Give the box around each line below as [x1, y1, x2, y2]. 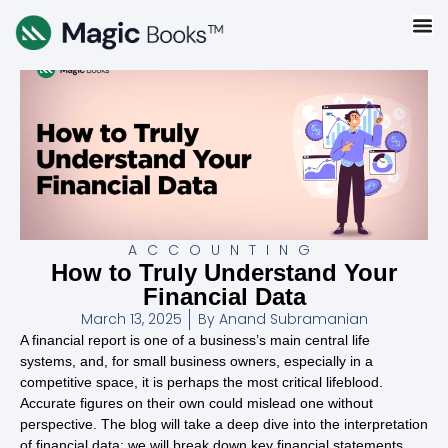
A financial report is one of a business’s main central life [20, 332, 370, 349]
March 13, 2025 [80, 309, 182, 330]
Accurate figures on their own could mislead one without [20, 395, 373, 412]
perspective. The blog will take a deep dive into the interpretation [20, 416, 428, 433]
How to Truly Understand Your [51, 259, 397, 287]
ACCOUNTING [128, 240, 320, 261]
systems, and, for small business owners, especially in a [20, 353, 373, 370]
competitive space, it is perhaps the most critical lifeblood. [20, 374, 383, 391]
